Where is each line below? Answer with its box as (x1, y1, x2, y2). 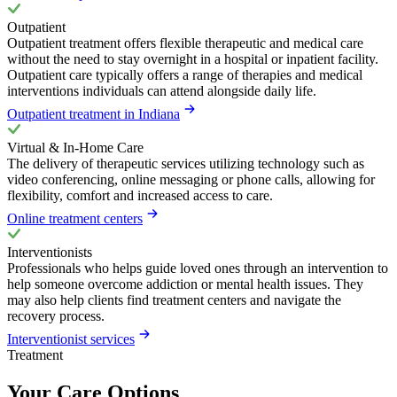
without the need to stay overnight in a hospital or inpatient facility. (7, 51, 378, 66)
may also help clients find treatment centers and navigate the (7, 292, 341, 307)
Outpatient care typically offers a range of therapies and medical (7, 66, 362, 82)
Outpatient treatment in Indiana (7, 105, 180, 121)
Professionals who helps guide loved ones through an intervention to (7, 260, 388, 276)
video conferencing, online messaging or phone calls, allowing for (7, 171, 375, 187)
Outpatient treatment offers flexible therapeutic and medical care (7, 35, 363, 51)
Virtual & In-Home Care (7, 139, 144, 155)
